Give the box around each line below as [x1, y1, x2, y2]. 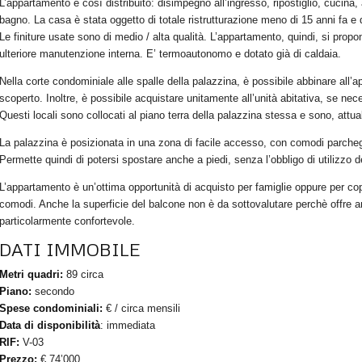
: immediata [100, 319, 155, 332]
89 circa [66, 268, 103, 281]
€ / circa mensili [103, 302, 180, 315]
